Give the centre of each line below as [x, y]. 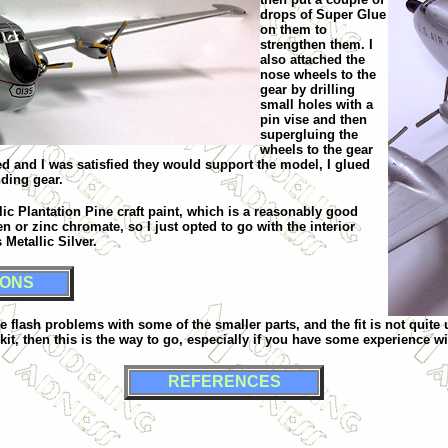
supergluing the [309, 134]
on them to [293, 29]
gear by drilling [307, 89]
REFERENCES [224, 381]
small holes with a [316, 104]
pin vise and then [313, 119]
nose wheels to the [318, 74]
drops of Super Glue [323, 14]
